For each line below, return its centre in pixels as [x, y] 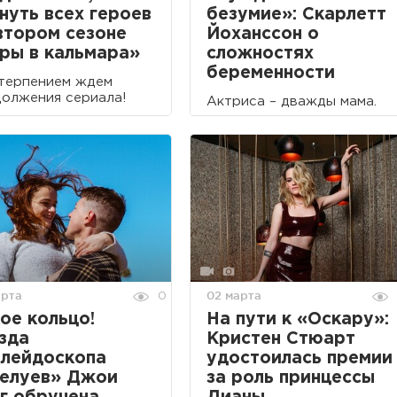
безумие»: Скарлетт [296, 15]
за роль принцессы [291, 378]
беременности [271, 74]
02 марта [234, 296]
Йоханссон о [263, 35]
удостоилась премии [300, 359]
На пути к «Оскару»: [298, 320]
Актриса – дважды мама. [292, 102]
